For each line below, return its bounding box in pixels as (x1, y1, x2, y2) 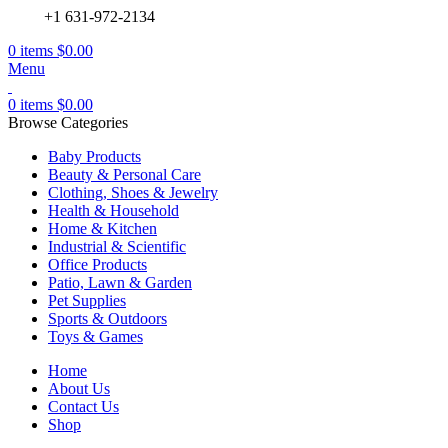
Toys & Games (48, 328, 143, 345)
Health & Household (48, 202, 179, 219)
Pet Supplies (48, 292, 126, 309)
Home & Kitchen (48, 220, 157, 237)
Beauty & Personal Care (48, 166, 201, 183)
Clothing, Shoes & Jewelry (48, 184, 218, 201)
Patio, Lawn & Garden (48, 274, 192, 291)
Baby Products (48, 148, 141, 165)
